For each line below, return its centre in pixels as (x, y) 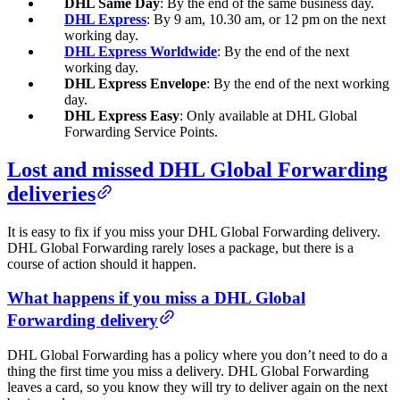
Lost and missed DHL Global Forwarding (197, 169)
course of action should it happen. (102, 263)
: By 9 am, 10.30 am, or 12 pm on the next (266, 19)
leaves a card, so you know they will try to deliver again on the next (197, 387)
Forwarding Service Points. (141, 131)
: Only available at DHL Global (268, 115)
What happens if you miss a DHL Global (156, 298)
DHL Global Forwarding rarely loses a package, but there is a (180, 247)
